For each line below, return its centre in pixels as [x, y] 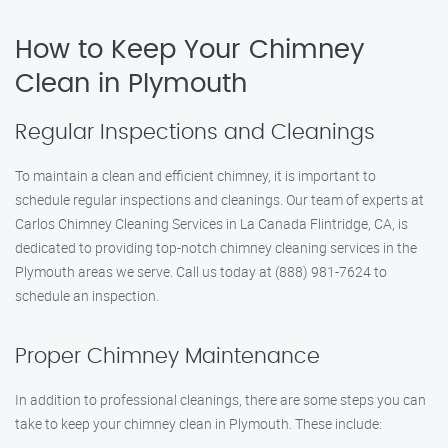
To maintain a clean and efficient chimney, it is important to [195, 175]
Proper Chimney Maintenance [167, 356]
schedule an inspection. [87, 295]
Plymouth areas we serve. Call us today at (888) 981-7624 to [201, 271]
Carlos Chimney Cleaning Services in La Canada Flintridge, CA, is [211, 223]
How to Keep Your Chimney [189, 50]
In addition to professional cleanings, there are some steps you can [220, 399]
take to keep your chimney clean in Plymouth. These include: [198, 423]
